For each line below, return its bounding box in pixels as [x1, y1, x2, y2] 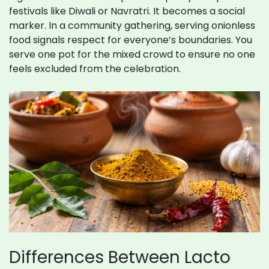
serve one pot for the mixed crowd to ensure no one [9, 47, 255, 62]
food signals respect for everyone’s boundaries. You [9, 33, 252, 47]
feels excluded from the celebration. [9, 62, 181, 76]
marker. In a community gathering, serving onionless [9, 19, 255, 33]
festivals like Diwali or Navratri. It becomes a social [9, 4, 245, 19]
